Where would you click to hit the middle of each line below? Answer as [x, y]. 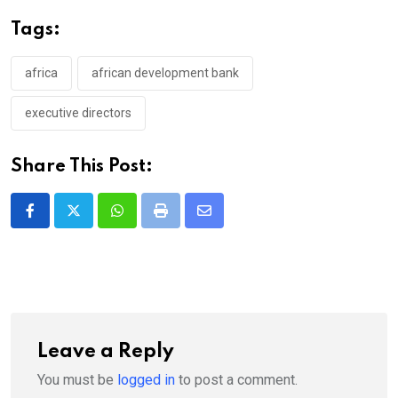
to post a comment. [236, 379]
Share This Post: [82, 167]
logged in [146, 379]
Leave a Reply [106, 351]
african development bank [165, 72]
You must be [77, 379]
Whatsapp [147, 221]
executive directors [78, 112]
